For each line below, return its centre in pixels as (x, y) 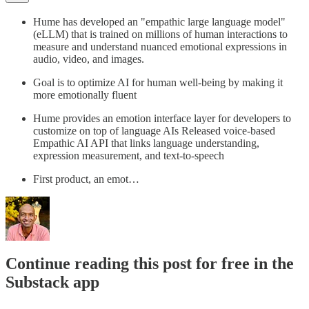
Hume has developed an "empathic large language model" (159, 21)
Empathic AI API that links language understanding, (146, 143)
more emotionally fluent (85, 94)
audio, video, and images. (89, 59)
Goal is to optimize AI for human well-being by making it (158, 82)
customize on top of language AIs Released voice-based (154, 130)
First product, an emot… (86, 179)
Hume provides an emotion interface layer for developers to (162, 118)
